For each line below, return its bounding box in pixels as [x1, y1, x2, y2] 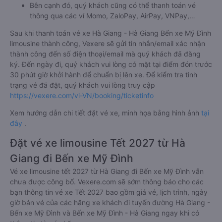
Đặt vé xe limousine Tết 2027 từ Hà [10, 137, 185, 149]
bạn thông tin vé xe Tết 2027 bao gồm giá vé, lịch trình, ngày [10, 188, 208, 196]
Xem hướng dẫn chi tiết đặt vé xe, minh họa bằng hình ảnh [10, 109, 201, 117]
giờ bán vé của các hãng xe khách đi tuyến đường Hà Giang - [10, 198, 210, 207]
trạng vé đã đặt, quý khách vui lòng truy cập [10, 81, 155, 89]
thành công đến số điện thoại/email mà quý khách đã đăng [10, 50, 201, 58]
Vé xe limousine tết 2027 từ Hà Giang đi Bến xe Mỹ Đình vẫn [10, 167, 204, 175]
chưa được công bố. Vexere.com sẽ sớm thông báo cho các [10, 177, 204, 186]
